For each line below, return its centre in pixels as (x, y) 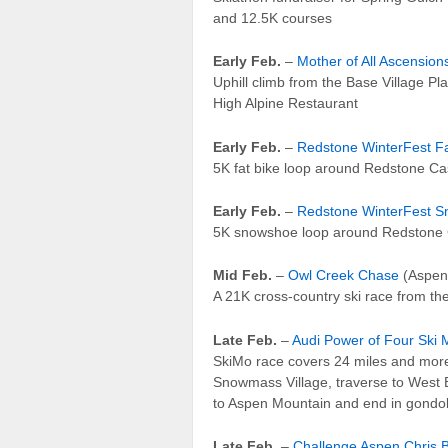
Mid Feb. (242, 275)
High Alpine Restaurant (285, 103)
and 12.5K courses (272, 17)
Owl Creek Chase (343, 275)
